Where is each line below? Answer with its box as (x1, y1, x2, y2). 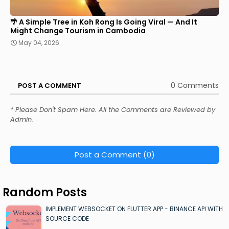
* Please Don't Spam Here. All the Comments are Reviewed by (10, 104, 215, 114)
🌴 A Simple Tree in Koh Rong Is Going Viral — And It (10, 16, 197, 27)
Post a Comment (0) (74, 149, 155, 160)
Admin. (10, 114, 33, 124)
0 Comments (171, 80, 219, 91)
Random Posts (3, 184, 87, 200)
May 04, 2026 (18, 38, 59, 47)
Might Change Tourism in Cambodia (10, 25, 146, 36)
